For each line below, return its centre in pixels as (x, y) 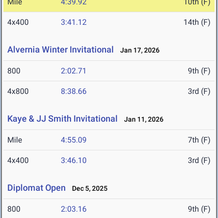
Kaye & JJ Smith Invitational (63, 119)
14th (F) (197, 22)
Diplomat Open (36, 188)
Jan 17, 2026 (138, 50)
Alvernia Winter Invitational (61, 50)
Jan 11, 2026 (142, 119)
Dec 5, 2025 (88, 189)
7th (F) (199, 140)
